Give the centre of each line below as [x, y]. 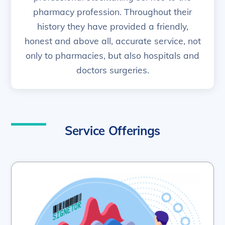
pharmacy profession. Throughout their [113, 12]
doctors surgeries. [113, 70]
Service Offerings [113, 130]
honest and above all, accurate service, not [113, 41]
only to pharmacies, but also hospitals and [113, 55]
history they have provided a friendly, [113, 26]
